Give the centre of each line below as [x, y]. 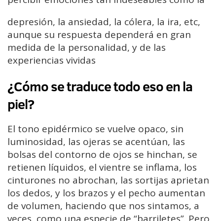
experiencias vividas [52, 60]
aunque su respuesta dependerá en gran [99, 34]
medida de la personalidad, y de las [87, 47]
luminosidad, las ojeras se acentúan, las [96, 142]
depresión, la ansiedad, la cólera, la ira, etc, [104, 21]
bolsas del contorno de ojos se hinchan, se [102, 155]
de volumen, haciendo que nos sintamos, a [103, 206]
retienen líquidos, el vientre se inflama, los [102, 167]
